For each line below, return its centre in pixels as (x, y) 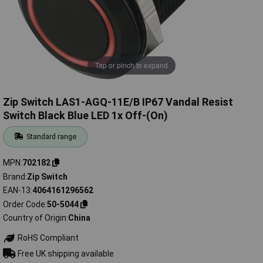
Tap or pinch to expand (131, 65)
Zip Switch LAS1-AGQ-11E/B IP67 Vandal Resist (118, 102)
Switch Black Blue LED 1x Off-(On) (85, 116)
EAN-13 (17, 190)
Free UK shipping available (65, 253)
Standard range (52, 137)
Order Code (24, 204)
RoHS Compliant (47, 238)
